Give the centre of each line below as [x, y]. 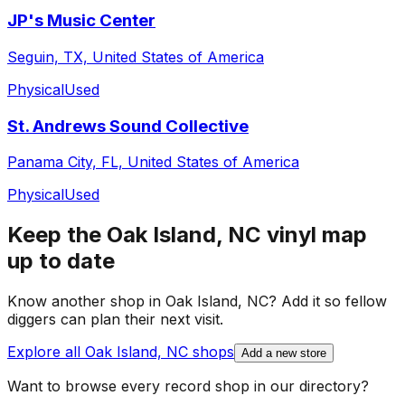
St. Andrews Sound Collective [128, 126]
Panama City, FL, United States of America [153, 162]
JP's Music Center [81, 21]
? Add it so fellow [328, 301]
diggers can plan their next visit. [115, 320]
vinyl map [314, 235]
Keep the [57, 235]
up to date [61, 261]
